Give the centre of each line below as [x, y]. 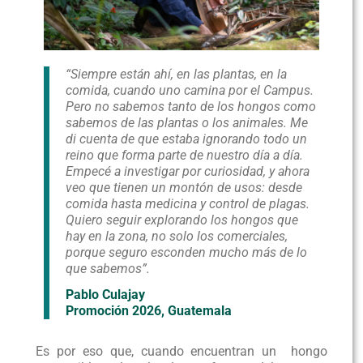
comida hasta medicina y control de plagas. [188, 204]
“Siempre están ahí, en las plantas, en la [177, 75]
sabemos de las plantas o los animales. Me [187, 123]
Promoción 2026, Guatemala [149, 311]
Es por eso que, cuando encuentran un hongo [181, 352]
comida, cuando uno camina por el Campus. [190, 91]
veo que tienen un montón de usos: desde [184, 188]
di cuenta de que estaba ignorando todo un [187, 139]
